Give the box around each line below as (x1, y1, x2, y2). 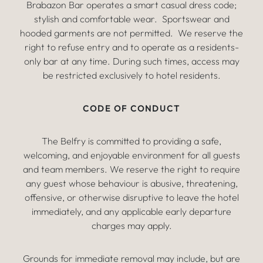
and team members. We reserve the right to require (23, 163, 240, 175)
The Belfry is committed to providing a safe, (42, 135, 221, 147)
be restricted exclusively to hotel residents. (42, 69, 221, 81)
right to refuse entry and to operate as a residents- (24, 41, 239, 53)
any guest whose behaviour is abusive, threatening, (25, 177, 238, 189)
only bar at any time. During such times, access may (23, 55, 240, 67)
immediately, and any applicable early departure (32, 205, 231, 217)
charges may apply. (91, 220, 172, 231)
